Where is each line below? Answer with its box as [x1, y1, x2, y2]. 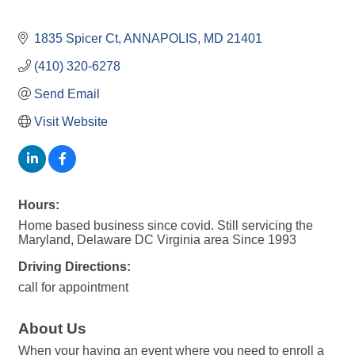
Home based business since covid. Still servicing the [18, 218, 313, 232]
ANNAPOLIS [124, 31, 197, 45]
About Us [18, 319, 86, 337]
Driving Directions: [18, 259, 131, 273]
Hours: [18, 197, 59, 212]
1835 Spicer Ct [34, 31, 118, 45]
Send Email [34, 86, 100, 101]
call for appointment [18, 280, 128, 294]
